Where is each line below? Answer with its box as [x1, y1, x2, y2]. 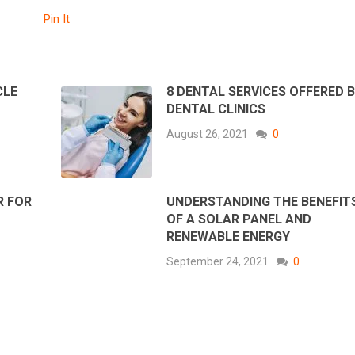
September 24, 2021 [166, 255, 269, 269]
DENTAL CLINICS [166, 101, 266, 117]
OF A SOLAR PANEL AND [166, 212, 312, 227]
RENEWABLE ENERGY [166, 229, 291, 245]
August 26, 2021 [166, 128, 249, 141]
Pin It [44, 12, 70, 27]
